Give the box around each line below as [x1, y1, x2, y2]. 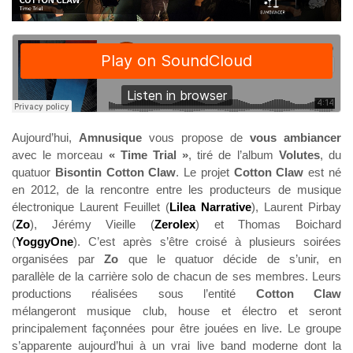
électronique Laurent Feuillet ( [12, 199, 169, 214]
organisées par [12, 251, 105, 266]
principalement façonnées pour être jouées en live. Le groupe [12, 321, 341, 335]
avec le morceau [12, 147, 109, 162]
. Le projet [176, 165, 234, 179]
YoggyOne [16, 234, 73, 248]
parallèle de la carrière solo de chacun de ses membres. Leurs [12, 269, 341, 283]
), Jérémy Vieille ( [30, 217, 154, 231]
